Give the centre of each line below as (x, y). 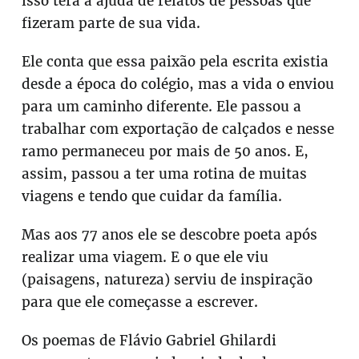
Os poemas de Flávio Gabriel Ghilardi (149, 341)
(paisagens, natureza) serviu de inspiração (167, 280)
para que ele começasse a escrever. (140, 303)
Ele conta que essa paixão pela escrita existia (175, 62)
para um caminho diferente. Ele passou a (162, 107)
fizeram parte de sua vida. (111, 24)
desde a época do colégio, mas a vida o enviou (178, 85)
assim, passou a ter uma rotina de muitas (165, 174)
